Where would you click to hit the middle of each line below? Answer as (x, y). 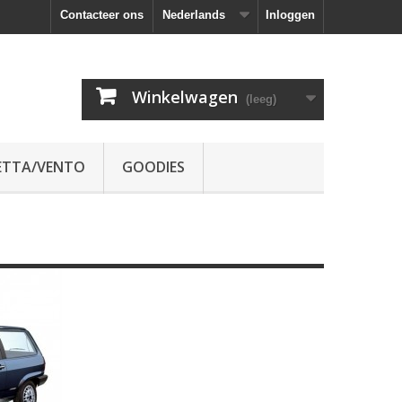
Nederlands (194, 15)
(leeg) (261, 99)
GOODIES (153, 167)
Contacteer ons (102, 15)
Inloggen (290, 15)
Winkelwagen (185, 97)
